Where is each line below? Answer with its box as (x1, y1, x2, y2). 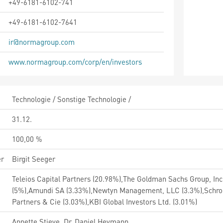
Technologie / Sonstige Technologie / (12, 94, 131, 104)
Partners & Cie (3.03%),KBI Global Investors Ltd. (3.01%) (12, 197, 197, 207)
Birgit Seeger (12, 154, 55, 164)
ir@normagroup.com (8, 37, 75, 47)
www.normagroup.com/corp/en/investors (8, 57, 142, 67)
